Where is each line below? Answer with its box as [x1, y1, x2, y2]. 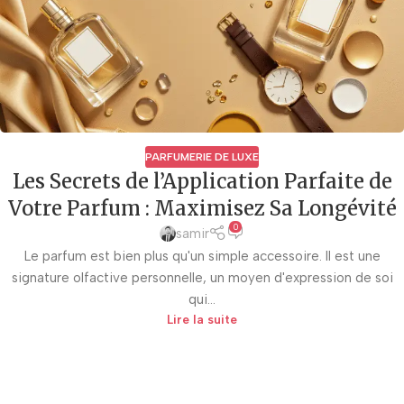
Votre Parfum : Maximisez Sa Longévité [7, 195, 397, 221]
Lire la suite [167, 312, 237, 327]
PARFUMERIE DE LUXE [145, 150, 259, 163]
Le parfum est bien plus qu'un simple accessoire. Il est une [23, 248, 381, 265]
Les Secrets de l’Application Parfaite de [12, 168, 392, 194]
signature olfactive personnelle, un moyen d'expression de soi [11, 270, 393, 287]
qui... [188, 291, 216, 308]
